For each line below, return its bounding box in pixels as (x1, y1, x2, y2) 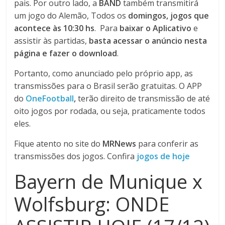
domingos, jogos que (128, 10, 209, 21)
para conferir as (136, 138, 199, 149)
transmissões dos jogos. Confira (14, 151, 137, 162)
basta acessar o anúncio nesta (89, 35, 207, 46)
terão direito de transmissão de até (78, 93, 210, 104)
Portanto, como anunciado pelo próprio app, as (14, 68, 193, 79)
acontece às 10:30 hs (14, 23, 95, 34)
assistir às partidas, (14, 35, 89, 46)
